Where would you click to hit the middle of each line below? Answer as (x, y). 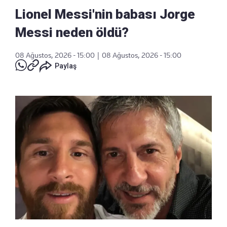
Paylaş (66, 66)
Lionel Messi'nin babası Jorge (105, 14)
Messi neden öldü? (72, 33)
